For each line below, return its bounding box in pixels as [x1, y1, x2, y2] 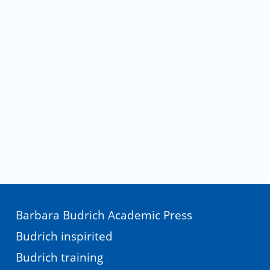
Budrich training [16, 249, 103, 266]
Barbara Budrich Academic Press [16, 207, 192, 224]
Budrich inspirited [16, 228, 113, 245]
